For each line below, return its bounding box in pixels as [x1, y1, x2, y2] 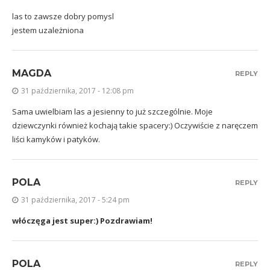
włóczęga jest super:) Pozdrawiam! [12, 215, 152, 226]
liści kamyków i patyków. [12, 133, 100, 145]
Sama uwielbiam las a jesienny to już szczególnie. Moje [12, 105, 213, 117]
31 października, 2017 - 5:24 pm [21, 194, 130, 205]
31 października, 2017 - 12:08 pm [21, 85, 134, 96]
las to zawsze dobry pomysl [12, 10, 114, 22]
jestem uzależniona [12, 24, 84, 36]
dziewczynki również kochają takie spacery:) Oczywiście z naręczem [12, 119, 258, 131]
